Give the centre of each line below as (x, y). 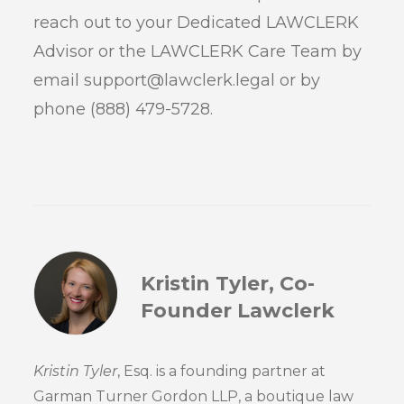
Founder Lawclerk (238, 310)
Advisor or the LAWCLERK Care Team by (198, 52)
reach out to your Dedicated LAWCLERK (197, 23)
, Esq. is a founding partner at (222, 372)
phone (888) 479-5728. (124, 110)
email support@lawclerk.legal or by (177, 81)
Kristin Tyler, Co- (228, 283)
